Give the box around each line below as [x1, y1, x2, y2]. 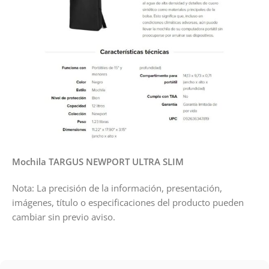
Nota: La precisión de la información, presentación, [12, 181, 222, 194]
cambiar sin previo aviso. [12, 210, 115, 223]
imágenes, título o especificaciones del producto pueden [12, 196, 244, 208]
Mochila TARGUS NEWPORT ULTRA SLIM [12, 155, 184, 168]
